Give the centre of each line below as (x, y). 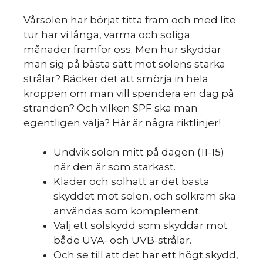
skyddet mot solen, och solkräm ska (145, 196)
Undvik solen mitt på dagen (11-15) (139, 152)
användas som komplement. (127, 211)
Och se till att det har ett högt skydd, (146, 255)
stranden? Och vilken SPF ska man (111, 108)
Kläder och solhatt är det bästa (131, 182)
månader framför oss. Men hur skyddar (122, 49)
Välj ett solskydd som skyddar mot (141, 226)
